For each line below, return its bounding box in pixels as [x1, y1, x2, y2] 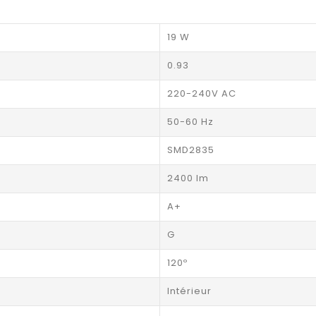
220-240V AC [166, 87, 236, 101]
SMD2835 [166, 143, 214, 157]
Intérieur [166, 284, 212, 298]
